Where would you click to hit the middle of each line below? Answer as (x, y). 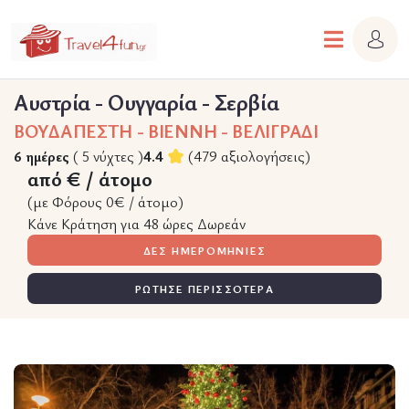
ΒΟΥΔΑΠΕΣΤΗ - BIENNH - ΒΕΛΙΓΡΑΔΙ (166, 131)
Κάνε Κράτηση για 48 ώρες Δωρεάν (136, 224)
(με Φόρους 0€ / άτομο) (105, 202)
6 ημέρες (42, 156)
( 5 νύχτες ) (108, 156)
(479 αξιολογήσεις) (250, 156)
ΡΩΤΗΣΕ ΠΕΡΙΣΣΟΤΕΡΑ (231, 288)
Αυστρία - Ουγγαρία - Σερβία (147, 102)
